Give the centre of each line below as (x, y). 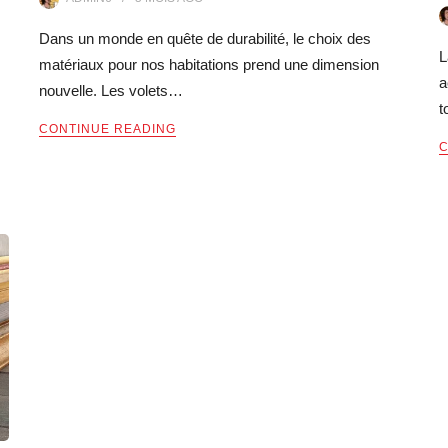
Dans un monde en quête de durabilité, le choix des (205, 38)
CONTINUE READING (107, 128)
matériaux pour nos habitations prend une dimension (209, 64)
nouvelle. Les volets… (111, 90)
